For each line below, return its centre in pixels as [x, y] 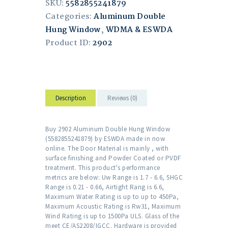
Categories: [70, 17]
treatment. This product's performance [103, 168]
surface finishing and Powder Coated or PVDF [113, 158]
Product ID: [69, 44]
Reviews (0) [122, 98]
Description [70, 98]
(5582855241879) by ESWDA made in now [105, 139]
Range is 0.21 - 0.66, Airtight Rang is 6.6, [105, 187]
